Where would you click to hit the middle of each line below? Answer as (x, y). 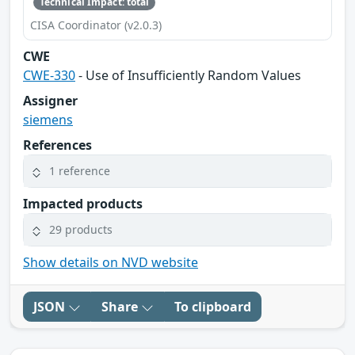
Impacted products (83, 203)
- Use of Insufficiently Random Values (188, 75)
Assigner (50, 100)
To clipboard (213, 306)
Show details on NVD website (111, 262)
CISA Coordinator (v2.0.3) (96, 25)
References (57, 145)
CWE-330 (49, 75)
